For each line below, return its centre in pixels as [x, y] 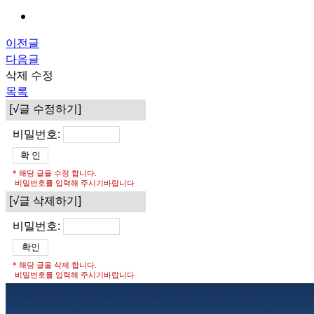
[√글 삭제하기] [45, 200]
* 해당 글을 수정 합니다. [55, 173]
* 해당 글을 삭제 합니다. [55, 265]
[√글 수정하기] [45, 109]
